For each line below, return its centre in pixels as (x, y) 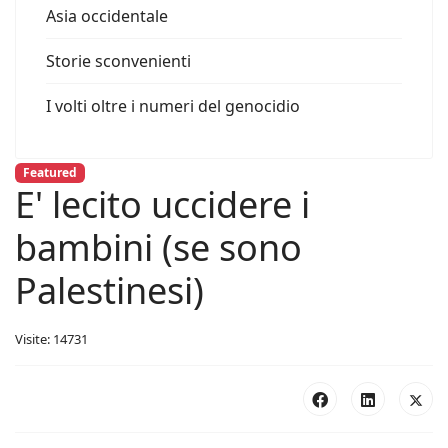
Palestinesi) (109, 291)
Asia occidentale (107, 16)
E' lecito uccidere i (162, 205)
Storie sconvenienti (118, 61)
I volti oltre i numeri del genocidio (173, 106)
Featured (49, 172)
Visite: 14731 (51, 339)
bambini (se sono (158, 248)
